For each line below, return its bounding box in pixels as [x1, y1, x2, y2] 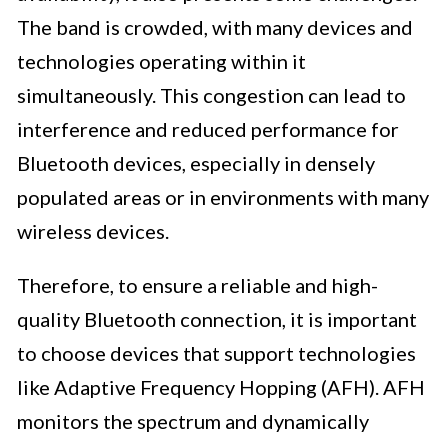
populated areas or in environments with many [17, 185, 429, 210]
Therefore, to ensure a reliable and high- [17, 273, 378, 298]
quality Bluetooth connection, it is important [17, 307, 417, 332]
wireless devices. [17, 219, 169, 244]
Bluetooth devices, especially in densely [17, 151, 375, 176]
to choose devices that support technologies [17, 341, 416, 366]
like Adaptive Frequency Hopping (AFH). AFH [17, 375, 425, 400]
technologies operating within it [17, 49, 306, 74]
